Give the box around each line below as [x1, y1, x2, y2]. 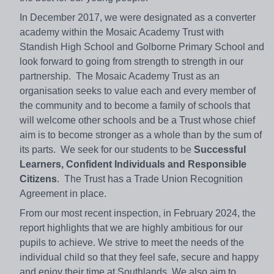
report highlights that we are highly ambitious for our [20, 223, 243, 234]
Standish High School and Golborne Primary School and [20, 42, 264, 53]
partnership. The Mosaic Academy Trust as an [20, 71, 220, 82]
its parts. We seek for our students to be [20, 144, 194, 155]
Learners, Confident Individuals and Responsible [20, 159, 246, 170]
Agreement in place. [20, 188, 106, 199]
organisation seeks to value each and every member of [20, 86, 256, 97]
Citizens [20, 174, 57, 185]
